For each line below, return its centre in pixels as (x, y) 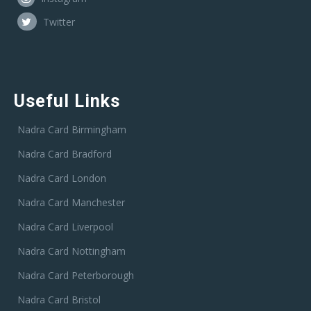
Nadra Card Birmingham (72, 130)
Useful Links (67, 101)
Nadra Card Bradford (65, 154)
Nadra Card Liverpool (65, 227)
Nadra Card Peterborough (76, 276)
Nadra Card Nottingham (72, 251)
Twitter (58, 22)
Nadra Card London (62, 178)
